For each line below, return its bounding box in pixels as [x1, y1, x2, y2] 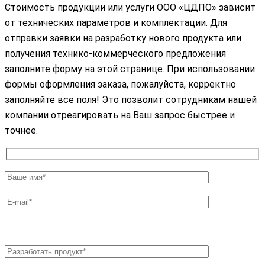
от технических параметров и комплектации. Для [5, 17, 227, 29]
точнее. [5, 125, 38, 137]
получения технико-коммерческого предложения [5, 48, 226, 60]
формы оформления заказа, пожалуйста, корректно [5, 79, 236, 91]
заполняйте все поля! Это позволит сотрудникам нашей [5, 94, 257, 106]
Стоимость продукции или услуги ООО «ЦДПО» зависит [5, 2, 256, 14]
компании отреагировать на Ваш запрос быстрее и [5, 109, 235, 121]
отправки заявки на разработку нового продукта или [5, 33, 241, 44]
